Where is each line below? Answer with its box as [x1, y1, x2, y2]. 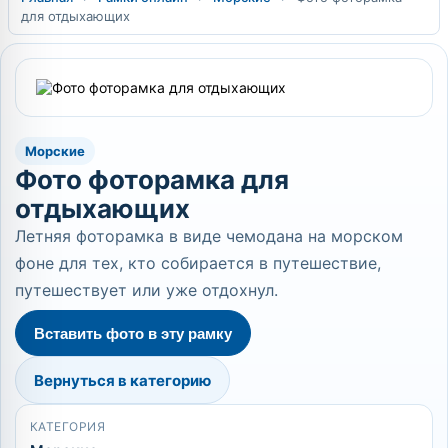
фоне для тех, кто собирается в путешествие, [15, 253, 381, 273]
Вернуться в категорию [34, 370, 211, 390]
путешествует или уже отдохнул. [15, 280, 278, 300]
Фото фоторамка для [15, 164, 289, 195]
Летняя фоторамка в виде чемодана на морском [15, 226, 403, 246]
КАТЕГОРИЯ [30, 419, 106, 434]
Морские [25, 143, 85, 159]
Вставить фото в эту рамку [34, 324, 232, 342]
